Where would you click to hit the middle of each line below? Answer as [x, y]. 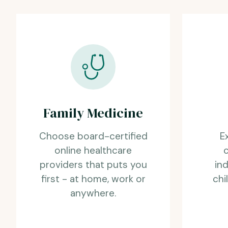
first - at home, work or [93, 179]
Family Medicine [93, 113]
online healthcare [93, 150]
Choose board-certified [93, 136]
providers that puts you [93, 164]
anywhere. [93, 193]
